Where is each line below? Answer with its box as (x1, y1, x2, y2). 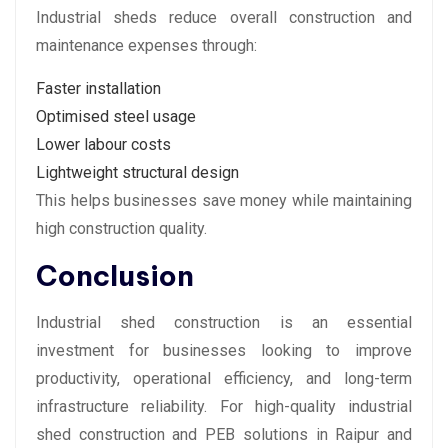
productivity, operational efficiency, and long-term (36, 369, 412, 389)
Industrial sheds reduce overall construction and (36, 8, 412, 28)
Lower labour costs (36, 135, 171, 155)
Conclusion (36, 258, 194, 294)
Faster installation (36, 79, 161, 99)
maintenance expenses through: (36, 36, 257, 56)
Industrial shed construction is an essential (36, 313, 412, 333)
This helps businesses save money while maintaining (36, 191, 412, 211)
